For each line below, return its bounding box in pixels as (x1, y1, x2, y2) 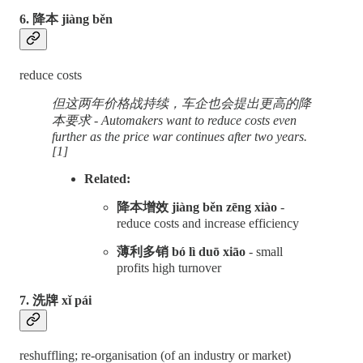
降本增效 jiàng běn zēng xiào (117, 199, 277, 214)
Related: (84, 171, 134, 186)
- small (246, 244, 283, 258)
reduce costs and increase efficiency (117, 216, 299, 230)
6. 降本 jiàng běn (19, 12, 113, 27)
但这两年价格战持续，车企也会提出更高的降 (52, 96, 311, 110)
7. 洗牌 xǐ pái (19, 293, 92, 307)
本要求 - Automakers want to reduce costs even (52, 113, 297, 127)
